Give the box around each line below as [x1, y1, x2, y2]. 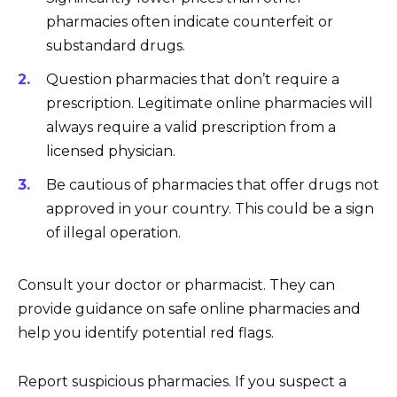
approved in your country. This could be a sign [46, 200, 374, 218]
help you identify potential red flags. [18, 324, 274, 342]
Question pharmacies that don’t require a [46, 71, 339, 89]
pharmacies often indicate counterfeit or [46, 13, 333, 31]
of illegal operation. [46, 224, 181, 242]
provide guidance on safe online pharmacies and [18, 300, 361, 318]
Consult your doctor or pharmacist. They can [18, 276, 335, 294]
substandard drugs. [46, 37, 185, 55]
